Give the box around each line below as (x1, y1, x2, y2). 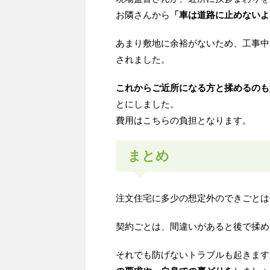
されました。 (116, 54, 170, 65)
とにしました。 (116, 99, 179, 110)
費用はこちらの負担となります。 (116, 115, 251, 126)
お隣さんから (116, 10, 170, 20)
